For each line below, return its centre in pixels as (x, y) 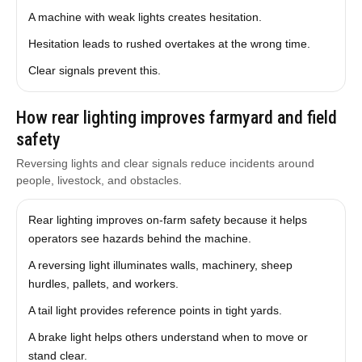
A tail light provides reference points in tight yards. (155, 310)
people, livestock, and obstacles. (99, 180)
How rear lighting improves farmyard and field (176, 118)
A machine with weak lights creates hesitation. (145, 17)
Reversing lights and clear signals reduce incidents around (165, 163)
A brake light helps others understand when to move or (168, 337)
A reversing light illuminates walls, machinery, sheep (160, 265)
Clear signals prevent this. (94, 70)
